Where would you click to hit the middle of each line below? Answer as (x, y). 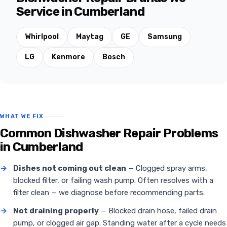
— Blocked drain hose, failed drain (158, 211)
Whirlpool (42, 37)
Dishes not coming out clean (70, 168)
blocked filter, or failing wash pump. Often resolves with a (113, 181)
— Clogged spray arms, (167, 168)
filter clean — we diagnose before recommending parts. (109, 193)
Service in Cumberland (80, 12)
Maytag (90, 37)
